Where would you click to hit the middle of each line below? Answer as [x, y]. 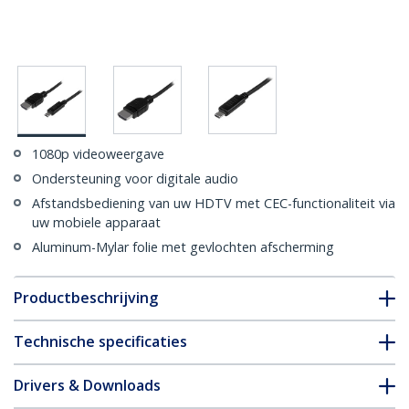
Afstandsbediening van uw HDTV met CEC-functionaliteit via [214, 204]
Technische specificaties [100, 342]
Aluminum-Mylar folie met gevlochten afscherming [183, 247]
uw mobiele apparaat [96, 223]
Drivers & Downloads [87, 386]
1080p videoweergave [98, 154]
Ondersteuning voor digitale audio [135, 179]
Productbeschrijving [86, 298]
